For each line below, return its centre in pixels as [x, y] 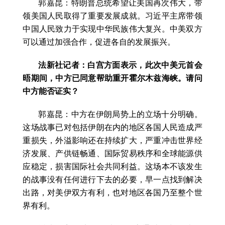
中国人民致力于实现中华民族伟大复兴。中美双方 [113, 29]
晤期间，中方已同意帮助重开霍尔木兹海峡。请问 [113, 78]
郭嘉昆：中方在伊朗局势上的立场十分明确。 [120, 115]
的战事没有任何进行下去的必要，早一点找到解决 [113, 180]
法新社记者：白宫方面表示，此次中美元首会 [120, 65]
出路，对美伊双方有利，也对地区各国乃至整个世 [113, 193]
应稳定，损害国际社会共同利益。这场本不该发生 [113, 167]
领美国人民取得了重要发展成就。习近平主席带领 [113, 16]
